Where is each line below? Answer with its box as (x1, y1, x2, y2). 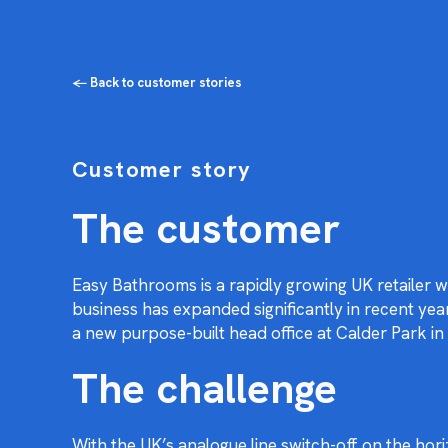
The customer (72, 201, 340, 256)
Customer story (72, 155, 252, 184)
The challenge (72, 361, 337, 416)
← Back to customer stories (72, 74, 242, 91)
